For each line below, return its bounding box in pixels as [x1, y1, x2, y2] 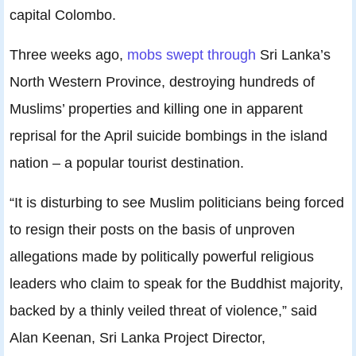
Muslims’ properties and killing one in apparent [10, 100, 303, 118]
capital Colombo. [10, 6, 116, 24]
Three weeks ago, [10, 46, 127, 64]
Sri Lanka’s [256, 46, 331, 64]
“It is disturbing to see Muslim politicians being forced [10, 194, 344, 211]
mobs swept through [127, 46, 256, 64]
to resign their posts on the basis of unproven [10, 221, 295, 238]
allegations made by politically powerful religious [10, 248, 314, 265]
